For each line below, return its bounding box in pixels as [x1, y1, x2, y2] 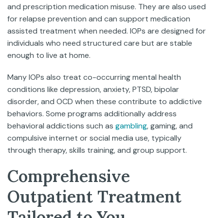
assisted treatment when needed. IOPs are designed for [7, 26, 206, 36]
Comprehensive [7, 165, 130, 186]
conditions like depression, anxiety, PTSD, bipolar [7, 84, 179, 94]
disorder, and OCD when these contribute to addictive [7, 96, 202, 107]
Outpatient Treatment [7, 186, 182, 207]
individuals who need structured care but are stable [7, 38, 192, 48]
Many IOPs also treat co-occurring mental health [7, 72, 181, 82]
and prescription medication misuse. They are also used [7, 1, 206, 12]
